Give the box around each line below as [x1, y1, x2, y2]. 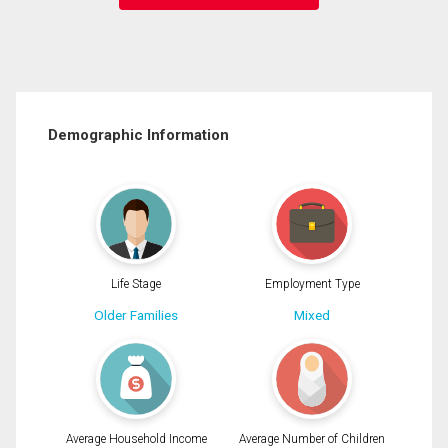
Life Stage [111, 277, 161, 292]
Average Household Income [65, 431, 207, 446]
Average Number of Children [239, 431, 385, 446]
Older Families [94, 307, 178, 324]
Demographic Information [48, 125, 229, 144]
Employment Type [264, 277, 360, 292]
